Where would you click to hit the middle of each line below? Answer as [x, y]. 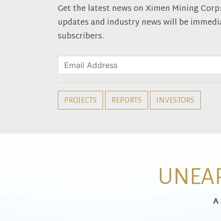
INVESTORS [175, 100]
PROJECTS [80, 100]
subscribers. [81, 37]
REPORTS [127, 100]
